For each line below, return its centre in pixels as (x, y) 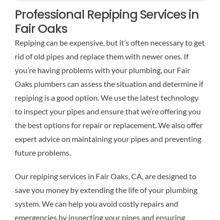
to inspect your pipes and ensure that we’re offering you (108, 111)
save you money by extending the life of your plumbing (106, 190)
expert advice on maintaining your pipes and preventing (108, 139)
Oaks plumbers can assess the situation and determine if (109, 84)
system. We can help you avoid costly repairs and (96, 204)
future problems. (42, 153)
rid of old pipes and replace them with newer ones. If (101, 56)
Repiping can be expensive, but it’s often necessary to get (110, 43)
